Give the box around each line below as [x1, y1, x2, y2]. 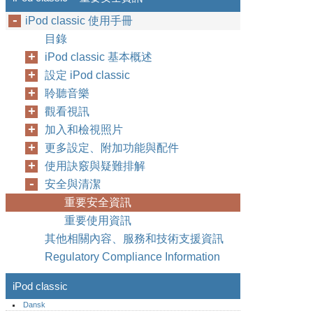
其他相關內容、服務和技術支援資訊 [45, 233, 224, 245]
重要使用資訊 [64, 214, 131, 226]
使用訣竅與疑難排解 [45, 160, 145, 172]
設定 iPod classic [45, 69, 130, 81]
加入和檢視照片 [45, 124, 123, 136]
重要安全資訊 [64, 196, 131, 208]
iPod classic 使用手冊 [25, 15, 133, 27]
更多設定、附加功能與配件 [45, 142, 179, 154]
